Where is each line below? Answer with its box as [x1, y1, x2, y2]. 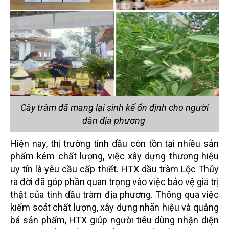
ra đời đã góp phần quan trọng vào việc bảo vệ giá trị [10, 176, 219, 187]
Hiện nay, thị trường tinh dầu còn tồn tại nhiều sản [10, 138, 219, 149]
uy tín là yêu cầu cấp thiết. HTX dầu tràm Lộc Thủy [10, 163, 219, 174]
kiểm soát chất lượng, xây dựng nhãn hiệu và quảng [10, 201, 219, 213]
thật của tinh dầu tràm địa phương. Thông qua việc [10, 189, 219, 200]
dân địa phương [82, 114, 147, 126]
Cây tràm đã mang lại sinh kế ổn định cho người [20, 102, 209, 113]
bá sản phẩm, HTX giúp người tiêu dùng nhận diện [10, 214, 219, 225]
